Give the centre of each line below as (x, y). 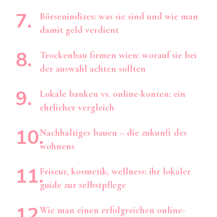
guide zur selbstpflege (83, 185)
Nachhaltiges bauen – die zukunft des (113, 132)
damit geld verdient (79, 30)
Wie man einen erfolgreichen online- (112, 210)
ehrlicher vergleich (77, 107)
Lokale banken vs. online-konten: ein (113, 94)
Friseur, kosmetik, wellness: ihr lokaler (115, 171)
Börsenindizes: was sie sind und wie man (119, 16)
